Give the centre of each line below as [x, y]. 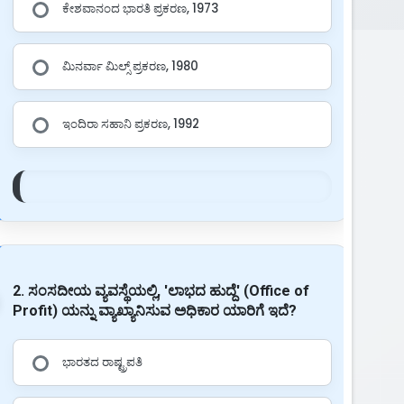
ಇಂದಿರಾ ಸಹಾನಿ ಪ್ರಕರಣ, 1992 [130, 124]
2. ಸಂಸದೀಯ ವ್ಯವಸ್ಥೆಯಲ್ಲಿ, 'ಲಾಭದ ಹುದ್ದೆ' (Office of [161, 290]
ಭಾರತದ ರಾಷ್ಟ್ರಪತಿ [102, 362]
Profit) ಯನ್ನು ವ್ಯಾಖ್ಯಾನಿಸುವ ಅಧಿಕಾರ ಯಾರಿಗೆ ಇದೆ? [154, 310]
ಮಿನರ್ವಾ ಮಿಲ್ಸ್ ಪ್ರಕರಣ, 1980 [130, 66]
